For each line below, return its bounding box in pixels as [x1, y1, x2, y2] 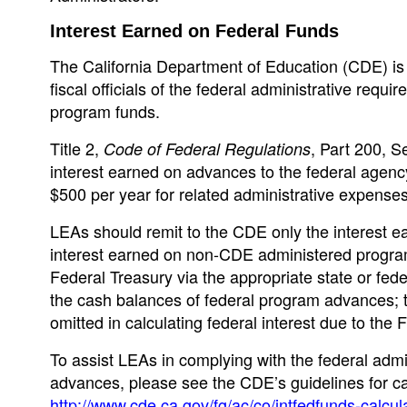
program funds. [50, 99, 160, 123]
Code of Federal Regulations [104, 137, 311, 160]
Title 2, [50, 136, 104, 160]
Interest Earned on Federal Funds [50, 21, 339, 41]
